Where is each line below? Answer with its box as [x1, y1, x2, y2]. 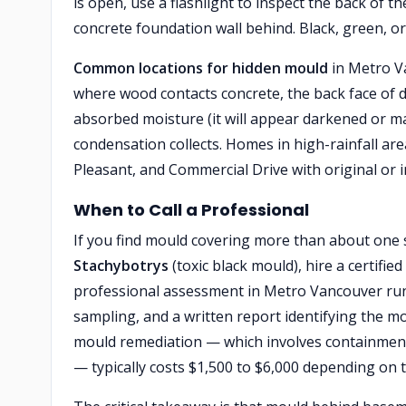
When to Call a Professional [73, 198, 309, 221]
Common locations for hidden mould [73, 58, 328, 78]
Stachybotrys [73, 256, 169, 275]
